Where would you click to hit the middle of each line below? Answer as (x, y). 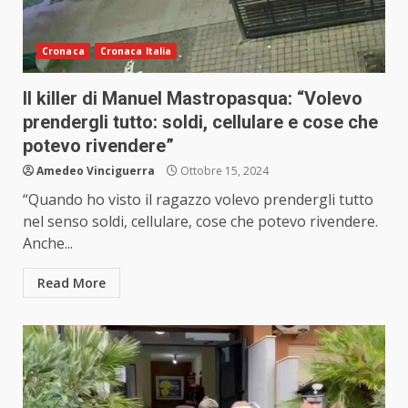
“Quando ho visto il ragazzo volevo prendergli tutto (198, 200)
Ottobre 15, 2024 (223, 171)
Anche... (48, 244)
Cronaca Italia (136, 51)
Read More (71, 283)
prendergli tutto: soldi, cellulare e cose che (200, 122)
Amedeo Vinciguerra (96, 171)
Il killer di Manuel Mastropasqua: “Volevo (193, 99)
